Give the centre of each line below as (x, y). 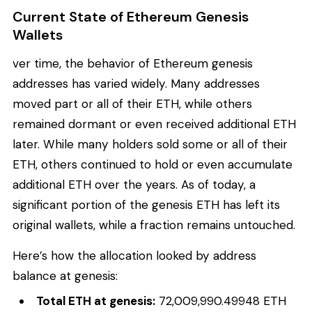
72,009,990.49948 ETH (221, 301)
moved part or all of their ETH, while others (132, 104)
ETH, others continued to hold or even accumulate (153, 165)
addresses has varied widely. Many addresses (136, 84)
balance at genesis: (65, 275)
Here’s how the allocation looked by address (134, 255)
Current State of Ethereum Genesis (131, 16)
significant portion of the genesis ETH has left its (146, 205)
